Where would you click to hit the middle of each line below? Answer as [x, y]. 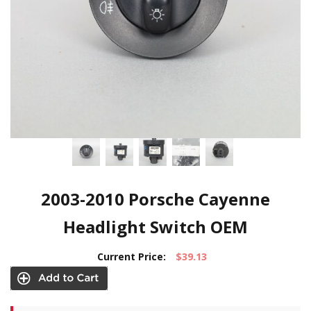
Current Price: [132, 257]
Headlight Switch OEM [155, 227]
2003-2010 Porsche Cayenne [155, 199]
